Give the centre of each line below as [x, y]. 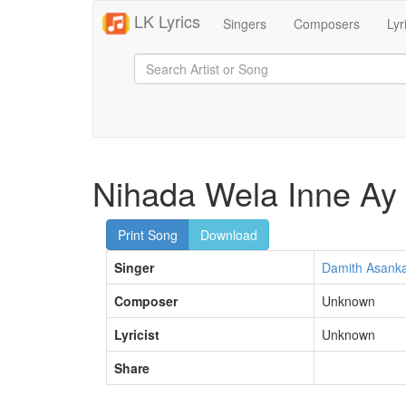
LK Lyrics [165, 20]
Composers [327, 24]
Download [229, 235]
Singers [245, 24]
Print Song [148, 235]
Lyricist [137, 334]
